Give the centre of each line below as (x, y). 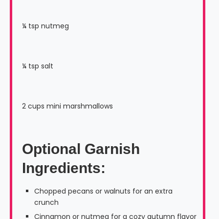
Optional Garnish (81, 149)
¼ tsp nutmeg (45, 26)
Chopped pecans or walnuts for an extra (103, 191)
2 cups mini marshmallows (67, 106)
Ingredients (61, 168)
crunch (46, 203)
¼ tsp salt (38, 66)
